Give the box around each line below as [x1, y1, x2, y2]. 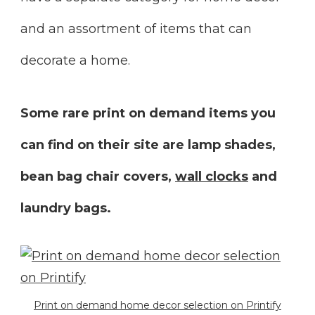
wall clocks [175, 168, 248, 184]
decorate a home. [20, 52, 134, 68]
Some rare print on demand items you [20, 105, 276, 121]
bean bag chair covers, [20, 168, 175, 184]
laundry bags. [20, 200, 111, 216]
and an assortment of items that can [20, 20, 252, 37]
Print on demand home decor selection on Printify [34, 298, 281, 311]
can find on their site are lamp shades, [20, 136, 276, 153]
